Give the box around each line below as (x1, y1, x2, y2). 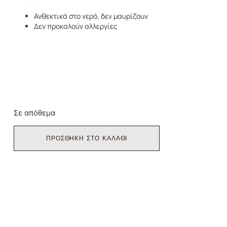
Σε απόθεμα (13, 108, 55, 118)
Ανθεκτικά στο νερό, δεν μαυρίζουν (33, 11, 148, 21)
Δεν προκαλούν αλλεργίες (33, 21, 118, 31)
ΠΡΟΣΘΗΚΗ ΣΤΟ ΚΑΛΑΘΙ (46, 135, 128, 142)
